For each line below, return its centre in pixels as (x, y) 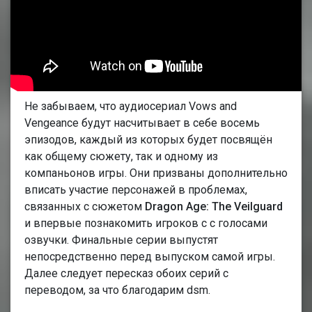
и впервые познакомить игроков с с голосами (146, 223)
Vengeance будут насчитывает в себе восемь (142, 123)
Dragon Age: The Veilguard (214, 206)
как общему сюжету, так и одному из (121, 156)
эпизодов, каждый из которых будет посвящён (148, 139)
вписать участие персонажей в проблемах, (136, 189)
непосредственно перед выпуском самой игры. (150, 256)
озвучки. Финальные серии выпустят (121, 240)
